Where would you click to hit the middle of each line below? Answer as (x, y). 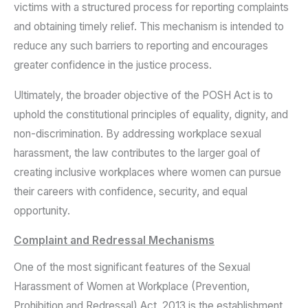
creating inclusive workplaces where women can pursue (147, 172)
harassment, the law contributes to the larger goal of (137, 153)
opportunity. (42, 210)
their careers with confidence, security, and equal (131, 191)
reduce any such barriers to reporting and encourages (141, 46)
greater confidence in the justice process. (113, 65)
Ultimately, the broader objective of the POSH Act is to (143, 95)
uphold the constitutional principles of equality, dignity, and (151, 114)
